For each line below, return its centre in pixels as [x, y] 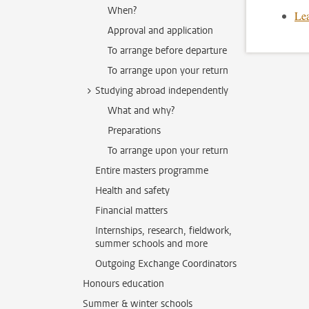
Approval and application [160, 31]
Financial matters [131, 211]
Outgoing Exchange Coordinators [166, 264]
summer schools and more [151, 244]
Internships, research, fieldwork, [163, 231]
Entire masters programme [152, 171]
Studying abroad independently [162, 91]
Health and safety [132, 191]
